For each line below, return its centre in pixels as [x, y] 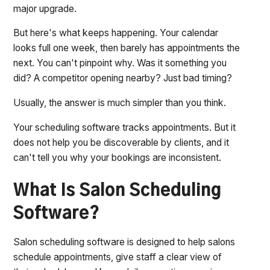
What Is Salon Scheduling [118, 191]
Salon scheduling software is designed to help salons [124, 242]
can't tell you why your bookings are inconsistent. [118, 157]
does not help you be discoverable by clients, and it [121, 142]
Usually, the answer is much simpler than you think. [120, 103]
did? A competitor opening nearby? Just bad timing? [123, 78]
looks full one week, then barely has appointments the [127, 48]
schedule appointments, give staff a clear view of [118, 257]
